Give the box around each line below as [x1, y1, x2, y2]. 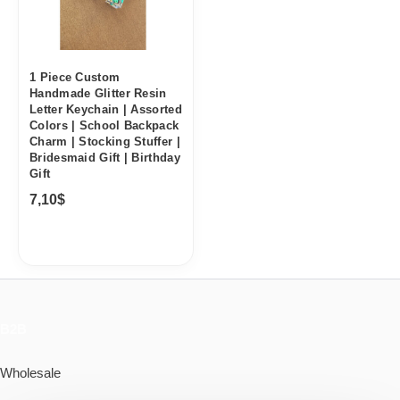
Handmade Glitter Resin [29, 87, 167, 101]
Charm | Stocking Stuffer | [29, 135, 180, 149]
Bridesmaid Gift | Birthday [29, 151, 180, 165]
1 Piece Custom [29, 71, 121, 85]
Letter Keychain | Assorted [29, 103, 182, 117]
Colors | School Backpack [29, 119, 179, 133]
